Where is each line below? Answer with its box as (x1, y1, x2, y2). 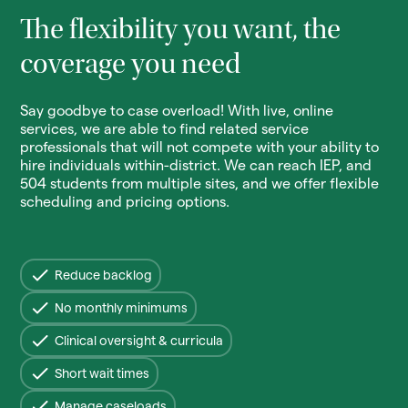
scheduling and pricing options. (20, 193, 230, 209)
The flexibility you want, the (20, 16, 342, 46)
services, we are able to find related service (20, 120, 310, 137)
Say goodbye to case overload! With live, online (20, 102, 334, 118)
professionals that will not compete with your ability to (20, 138, 380, 155)
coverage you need (20, 51, 241, 81)
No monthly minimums (55, 300, 189, 315)
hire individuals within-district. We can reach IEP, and (20, 157, 372, 173)
